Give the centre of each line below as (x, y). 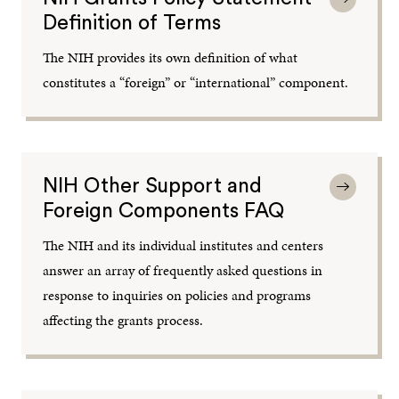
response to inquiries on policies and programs (177, 295)
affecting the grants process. (123, 320)
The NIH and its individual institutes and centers (183, 245)
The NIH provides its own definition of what (171, 57)
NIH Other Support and (153, 185)
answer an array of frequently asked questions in (183, 270)
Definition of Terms (132, 22)
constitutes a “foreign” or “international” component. (196, 82)
